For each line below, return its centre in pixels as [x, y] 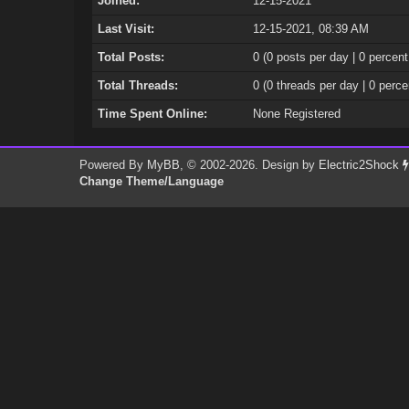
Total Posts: [131, 57]
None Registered [296, 114]
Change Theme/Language [152, 181]
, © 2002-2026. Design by [250, 165]
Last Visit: [126, 29]
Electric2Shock [361, 165]
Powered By [114, 165]
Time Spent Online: [152, 114]
